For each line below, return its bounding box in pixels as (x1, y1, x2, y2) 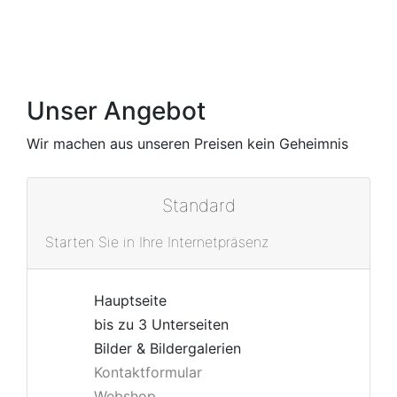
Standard (161, 195, 236, 216)
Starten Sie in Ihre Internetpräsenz (45, 233, 269, 251)
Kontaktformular (94, 363, 202, 381)
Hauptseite (94, 292, 167, 309)
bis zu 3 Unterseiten (94, 315, 229, 333)
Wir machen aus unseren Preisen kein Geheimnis (27, 135, 348, 152)
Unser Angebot (27, 96, 206, 126)
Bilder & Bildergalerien (94, 339, 241, 357)
